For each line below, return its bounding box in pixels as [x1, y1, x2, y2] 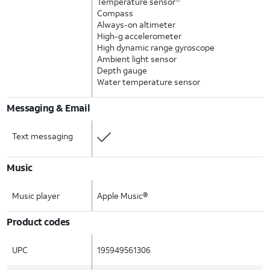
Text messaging [12, 130, 73, 142]
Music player [12, 190, 60, 201]
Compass [97, 7, 134, 19]
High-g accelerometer [97, 30, 182, 42]
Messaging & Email [7, 101, 90, 114]
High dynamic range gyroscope [97, 42, 215, 53]
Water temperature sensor [97, 76, 201, 87]
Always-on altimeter [97, 19, 176, 30]
